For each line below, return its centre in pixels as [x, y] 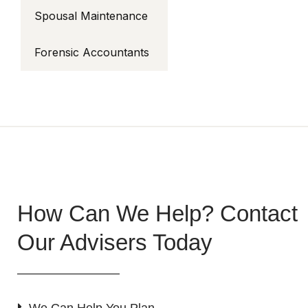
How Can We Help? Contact [157, 213]
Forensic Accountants [92, 52]
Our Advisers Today [115, 242]
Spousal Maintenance [91, 16]
